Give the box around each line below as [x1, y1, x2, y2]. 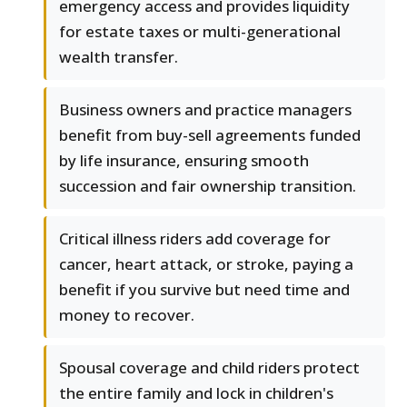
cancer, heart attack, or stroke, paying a [59, 253, 353, 275]
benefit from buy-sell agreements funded [59, 124, 361, 146]
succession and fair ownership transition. [59, 175, 356, 197]
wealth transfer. [59, 46, 178, 68]
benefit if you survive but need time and [59, 279, 350, 301]
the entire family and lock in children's [59, 382, 333, 404]
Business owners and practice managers [59, 99, 352, 121]
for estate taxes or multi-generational [59, 21, 341, 43]
